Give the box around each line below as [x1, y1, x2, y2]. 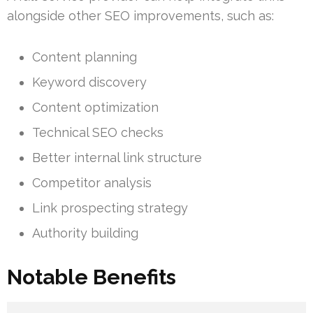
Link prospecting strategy [32, 200, 188, 215]
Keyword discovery [32, 74, 147, 89]
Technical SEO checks [32, 124, 163, 140]
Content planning [32, 49, 137, 64]
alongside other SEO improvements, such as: [7, 8, 274, 23]
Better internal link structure [32, 150, 202, 165]
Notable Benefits [7, 264, 176, 289]
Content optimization [32, 99, 159, 115]
